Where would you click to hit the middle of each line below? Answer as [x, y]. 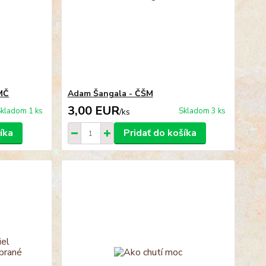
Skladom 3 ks [202, 111]
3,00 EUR [93, 111]
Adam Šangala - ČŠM [110, 94]
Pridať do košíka [160, 133]
